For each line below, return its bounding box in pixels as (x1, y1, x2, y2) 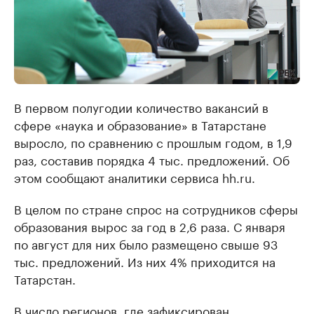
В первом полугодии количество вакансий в (14, 97, 268, 116)
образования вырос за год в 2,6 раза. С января (14, 217, 285, 235)
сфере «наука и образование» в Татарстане (14, 115, 266, 133)
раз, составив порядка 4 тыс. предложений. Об (14, 150, 289, 168)
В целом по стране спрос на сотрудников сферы (14, 199, 298, 217)
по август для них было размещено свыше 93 (14, 234, 278, 252)
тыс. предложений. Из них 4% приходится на (14, 252, 275, 270)
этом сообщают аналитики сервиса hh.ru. (14, 168, 255, 186)
